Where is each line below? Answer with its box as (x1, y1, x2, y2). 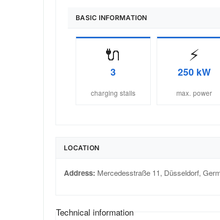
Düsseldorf (164, 167, 199, 178)
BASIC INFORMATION (76, 14, 147, 22)
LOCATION (64, 144, 100, 152)
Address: (64, 167, 95, 179)
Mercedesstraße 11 (97, 167, 160, 178)
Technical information (56, 206, 134, 219)
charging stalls (90, 88, 136, 98)
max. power (176, 88, 212, 98)
